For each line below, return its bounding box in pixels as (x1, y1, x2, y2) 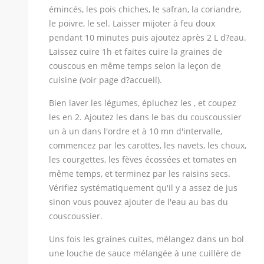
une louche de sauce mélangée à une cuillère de (49, 247, 241, 259)
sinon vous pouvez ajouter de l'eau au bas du (49, 196, 228, 207)
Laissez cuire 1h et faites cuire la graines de (49, 46, 222, 57)
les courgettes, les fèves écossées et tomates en (49, 154, 237, 165)
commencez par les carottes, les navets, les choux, (49, 140, 246, 151)
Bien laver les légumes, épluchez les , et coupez (49, 97, 236, 108)
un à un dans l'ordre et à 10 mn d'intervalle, (49, 126, 222, 137)
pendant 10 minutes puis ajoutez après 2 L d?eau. (49, 32, 246, 43)
